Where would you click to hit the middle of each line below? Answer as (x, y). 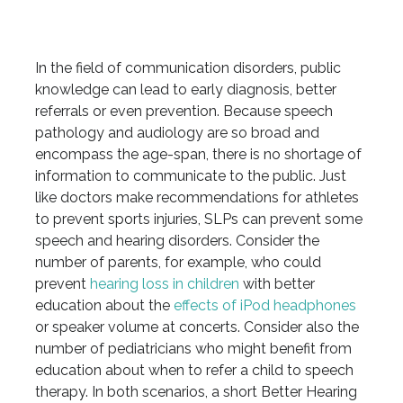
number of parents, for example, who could (178, 263)
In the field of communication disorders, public (188, 68)
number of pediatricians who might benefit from (193, 349)
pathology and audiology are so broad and (177, 133)
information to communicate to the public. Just (190, 176)
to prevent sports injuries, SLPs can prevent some (198, 219)
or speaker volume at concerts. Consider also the (197, 327)
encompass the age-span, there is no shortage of (198, 155)
